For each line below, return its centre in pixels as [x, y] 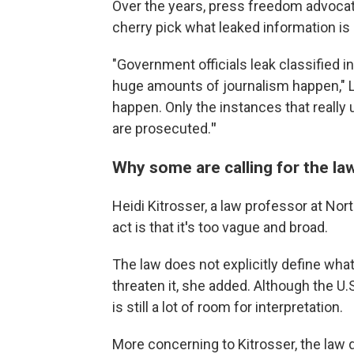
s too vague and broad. [258, 227]
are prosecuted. [162, 128]
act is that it [149, 227]
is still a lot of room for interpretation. [228, 307]
